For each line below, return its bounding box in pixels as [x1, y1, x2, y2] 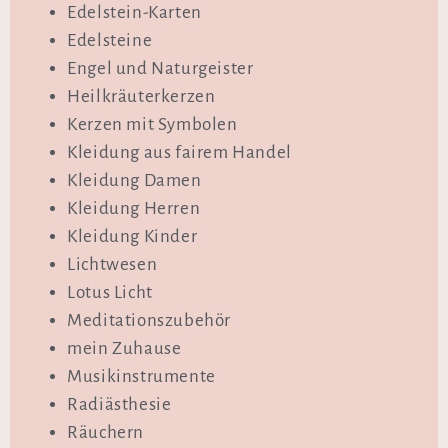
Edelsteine [67, 31, 153, 51]
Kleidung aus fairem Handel [67, 143, 292, 163]
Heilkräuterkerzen [67, 87, 216, 107]
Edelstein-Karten [67, 3, 202, 23]
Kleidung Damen [67, 171, 202, 191]
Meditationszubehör [67, 311, 231, 331]
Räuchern [67, 423, 144, 443]
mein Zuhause [67, 339, 182, 359]
